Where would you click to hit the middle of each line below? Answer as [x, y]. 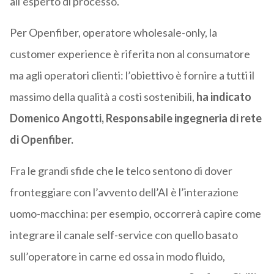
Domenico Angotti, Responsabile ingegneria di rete [135, 118]
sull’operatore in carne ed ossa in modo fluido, [117, 257]
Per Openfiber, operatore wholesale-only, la [113, 33]
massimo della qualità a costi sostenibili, [103, 97]
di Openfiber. [41, 140]
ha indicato [224, 97]
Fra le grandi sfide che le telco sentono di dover [121, 171]
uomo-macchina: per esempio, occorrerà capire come [135, 214]
